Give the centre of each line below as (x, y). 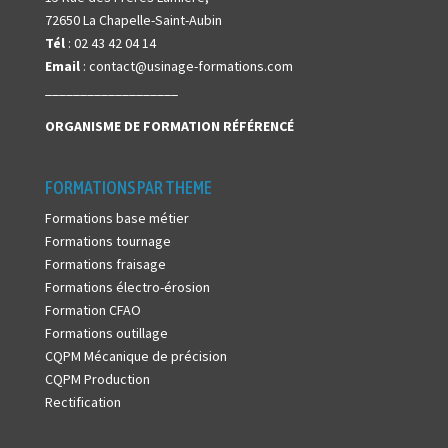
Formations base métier (116, 218)
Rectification (82, 402)
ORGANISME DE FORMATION (133, 126)
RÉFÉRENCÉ (258, 126)
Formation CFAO (92, 310)
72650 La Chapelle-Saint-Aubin (133, 20)
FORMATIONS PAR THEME (128, 188)
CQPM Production (97, 379)
